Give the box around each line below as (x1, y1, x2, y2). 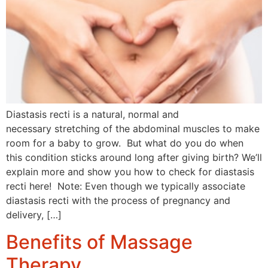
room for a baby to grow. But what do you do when (6, 137, 243, 150)
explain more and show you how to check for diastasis (6, 166, 254, 178)
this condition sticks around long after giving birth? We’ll (6, 151, 262, 164)
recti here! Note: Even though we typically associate (6, 180, 245, 193)
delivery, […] (6, 209, 62, 221)
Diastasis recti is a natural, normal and (6, 108, 179, 121)
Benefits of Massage (6, 230, 193, 254)
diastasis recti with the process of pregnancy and (6, 194, 230, 207)
